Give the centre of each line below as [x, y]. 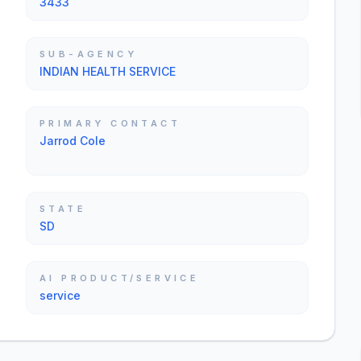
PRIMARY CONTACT [110, 123]
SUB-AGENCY [88, 54]
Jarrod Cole [73, 141]
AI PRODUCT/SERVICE [120, 278]
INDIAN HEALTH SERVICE [108, 71]
